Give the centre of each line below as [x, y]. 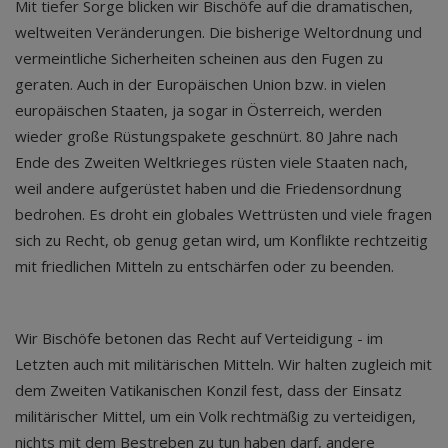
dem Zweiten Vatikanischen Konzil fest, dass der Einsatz [208, 389]
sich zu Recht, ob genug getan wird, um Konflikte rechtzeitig [221, 239]
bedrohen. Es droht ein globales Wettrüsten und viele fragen [223, 213]
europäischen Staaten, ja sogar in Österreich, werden [198, 109]
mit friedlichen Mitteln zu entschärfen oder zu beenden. [206, 265]
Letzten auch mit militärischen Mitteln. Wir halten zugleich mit [223, 363]
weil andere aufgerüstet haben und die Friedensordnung [208, 187]
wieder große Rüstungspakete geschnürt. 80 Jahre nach [206, 135]
